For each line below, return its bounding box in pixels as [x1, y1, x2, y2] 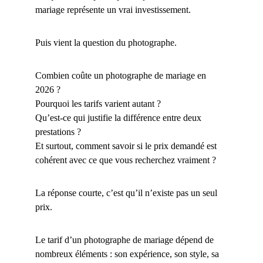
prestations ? [35, 127, 81, 137]
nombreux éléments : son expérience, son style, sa [35, 249, 221, 259]
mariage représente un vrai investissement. [35, 5, 191, 15]
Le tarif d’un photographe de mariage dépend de [35, 235, 216, 245]
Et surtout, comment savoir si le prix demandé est [35, 141, 219, 151]
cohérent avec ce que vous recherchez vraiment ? [35, 155, 216, 165]
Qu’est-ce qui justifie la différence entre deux [35, 113, 204, 123]
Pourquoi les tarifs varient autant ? [35, 99, 161, 109]
